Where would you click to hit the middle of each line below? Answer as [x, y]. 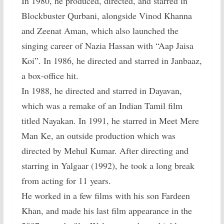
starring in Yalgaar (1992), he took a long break [108, 166]
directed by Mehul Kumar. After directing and [105, 151]
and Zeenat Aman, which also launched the [100, 31]
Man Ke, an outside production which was [98, 136]
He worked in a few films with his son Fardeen [105, 196]
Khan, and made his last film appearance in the [106, 211]
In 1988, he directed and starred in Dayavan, [101, 91]
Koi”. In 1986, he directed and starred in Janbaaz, [111, 61]
